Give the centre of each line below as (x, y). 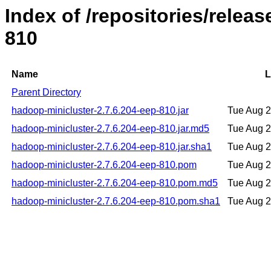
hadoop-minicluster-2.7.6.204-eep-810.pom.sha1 (116, 201)
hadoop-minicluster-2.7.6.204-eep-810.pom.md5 (115, 183)
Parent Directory (46, 93)
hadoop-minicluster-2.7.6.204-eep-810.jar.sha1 (112, 147)
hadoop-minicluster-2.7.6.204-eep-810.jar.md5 (110, 129)
